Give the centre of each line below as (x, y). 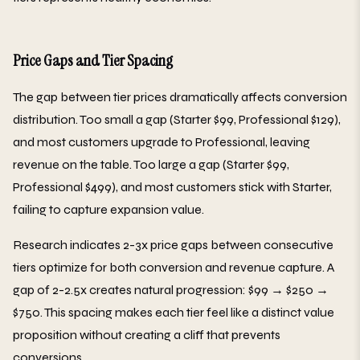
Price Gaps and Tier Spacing (93, 61)
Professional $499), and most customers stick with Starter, (172, 187)
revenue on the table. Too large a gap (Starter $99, (151, 165)
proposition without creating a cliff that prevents (147, 335)
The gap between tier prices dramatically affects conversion (180, 97)
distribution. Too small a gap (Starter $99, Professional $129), (177, 120)
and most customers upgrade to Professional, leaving (162, 142)
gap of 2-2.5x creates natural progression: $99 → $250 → (171, 290)
